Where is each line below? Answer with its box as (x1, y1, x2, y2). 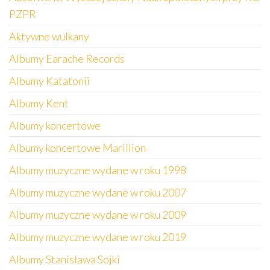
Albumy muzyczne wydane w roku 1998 (9, 163, 186, 177)
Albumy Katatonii (9, 74, 90, 87)
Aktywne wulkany (9, 30, 89, 43)
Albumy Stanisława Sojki (9, 253, 120, 266)
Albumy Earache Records (9, 52, 125, 65)
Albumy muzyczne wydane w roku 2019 (9, 230, 186, 243)
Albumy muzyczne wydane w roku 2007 (9, 186, 186, 199)
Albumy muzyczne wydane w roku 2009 (9, 208, 186, 221)
